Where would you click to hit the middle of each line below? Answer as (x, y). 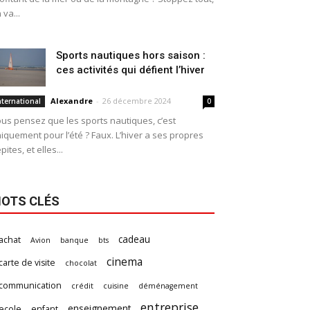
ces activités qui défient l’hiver (130, 70)
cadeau (134, 239)
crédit (82, 286)
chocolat (81, 263)
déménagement (168, 286)
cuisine (116, 286)
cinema (125, 262)
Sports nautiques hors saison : (131, 55)
